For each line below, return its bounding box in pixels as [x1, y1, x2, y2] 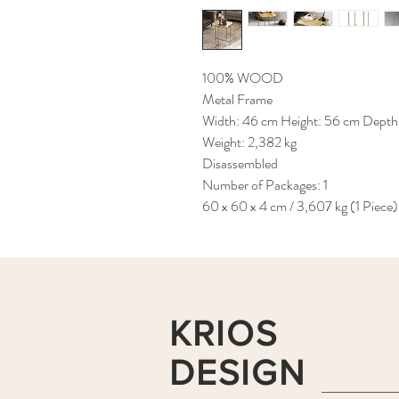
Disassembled [202, 153, 278, 175]
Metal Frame [202, 89, 273, 110]
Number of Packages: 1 [202, 175, 328, 196]
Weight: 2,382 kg [202, 132, 297, 153]
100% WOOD [202, 68, 283, 89]
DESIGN [169, 353, 305, 393]
